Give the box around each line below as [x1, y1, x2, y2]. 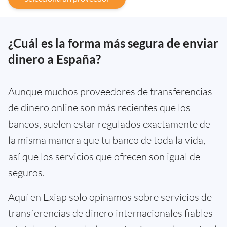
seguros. [8, 166, 45, 179]
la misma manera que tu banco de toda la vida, [8, 133, 205, 146]
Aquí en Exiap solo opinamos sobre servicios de [8, 190, 212, 203]
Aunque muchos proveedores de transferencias [8, 85, 212, 98]
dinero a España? [8, 51, 101, 66]
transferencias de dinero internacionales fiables [8, 206, 213, 219]
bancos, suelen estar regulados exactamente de [8, 117, 210, 130]
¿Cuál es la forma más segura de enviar [8, 35, 218, 50]
